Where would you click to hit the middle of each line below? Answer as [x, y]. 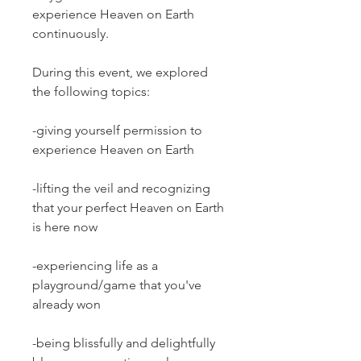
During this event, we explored [120, 72]
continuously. [71, 33]
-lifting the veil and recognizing [121, 188]
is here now [65, 226]
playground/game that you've [117, 284]
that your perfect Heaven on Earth [128, 207]
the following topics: [91, 91]
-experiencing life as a [95, 265]
